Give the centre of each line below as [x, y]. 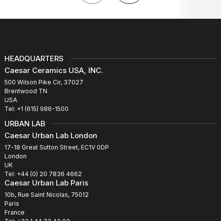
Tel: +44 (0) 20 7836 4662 [43, 174]
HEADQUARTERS [34, 58]
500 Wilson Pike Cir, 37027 [44, 82]
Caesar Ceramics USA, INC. [54, 70]
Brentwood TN [26, 91]
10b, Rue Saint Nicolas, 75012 [47, 194]
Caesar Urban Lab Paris [46, 183]
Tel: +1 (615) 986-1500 [37, 109]
